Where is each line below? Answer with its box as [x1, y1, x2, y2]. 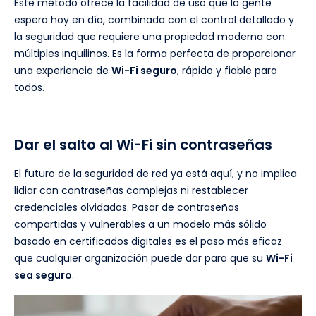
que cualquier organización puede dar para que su [14, 251, 266, 266]
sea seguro [14, 268, 72, 283]
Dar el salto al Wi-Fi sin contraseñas [14, 135, 272, 155]
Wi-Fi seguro [111, 63, 177, 78]
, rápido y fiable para [177, 63, 277, 78]
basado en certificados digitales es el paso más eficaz [14, 234, 282, 249]
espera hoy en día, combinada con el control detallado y [14, 13, 294, 28]
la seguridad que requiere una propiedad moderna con [14, 30, 285, 44]
